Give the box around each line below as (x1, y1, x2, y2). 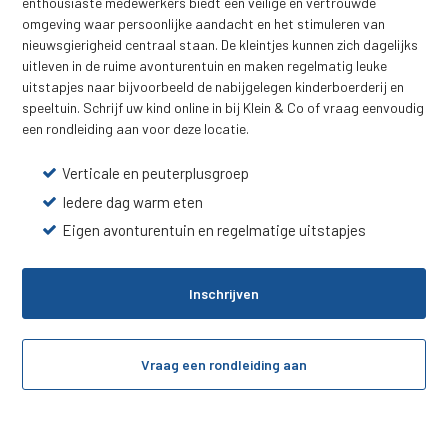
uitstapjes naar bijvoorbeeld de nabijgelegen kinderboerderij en (22, 78, 405, 96)
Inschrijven (189, 284, 259, 302)
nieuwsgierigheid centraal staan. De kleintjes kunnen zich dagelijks (22, 36, 419, 54)
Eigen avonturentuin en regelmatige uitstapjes (62, 220, 367, 239)
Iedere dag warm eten (62, 192, 204, 211)
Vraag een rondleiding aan (141, 355, 307, 373)
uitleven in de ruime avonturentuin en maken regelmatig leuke (22, 57, 388, 75)
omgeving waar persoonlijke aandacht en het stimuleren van (22, 15, 386, 33)
